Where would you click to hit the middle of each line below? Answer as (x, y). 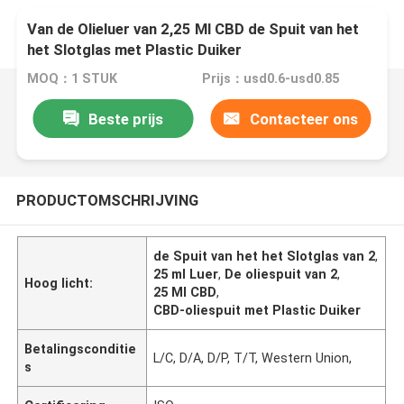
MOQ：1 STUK (73, 79)
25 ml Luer (186, 274)
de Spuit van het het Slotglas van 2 (265, 256)
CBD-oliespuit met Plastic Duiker (257, 310)
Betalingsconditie (81, 349)
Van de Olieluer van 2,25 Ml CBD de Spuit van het (193, 29)
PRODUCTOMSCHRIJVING (107, 200)
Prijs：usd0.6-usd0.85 (270, 79)
